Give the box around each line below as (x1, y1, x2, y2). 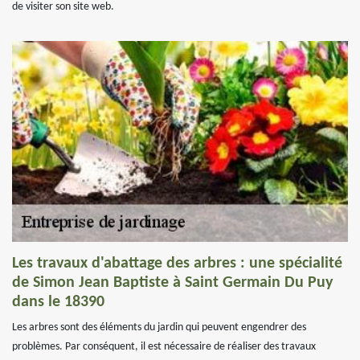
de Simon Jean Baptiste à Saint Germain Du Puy (12, 275, 333, 291)
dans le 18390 (12, 294, 104, 310)
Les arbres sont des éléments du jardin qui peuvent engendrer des (12, 321, 306, 333)
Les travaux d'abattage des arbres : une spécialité (12, 256, 342, 272)
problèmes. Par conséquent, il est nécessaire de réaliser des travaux (12, 341, 316, 353)
